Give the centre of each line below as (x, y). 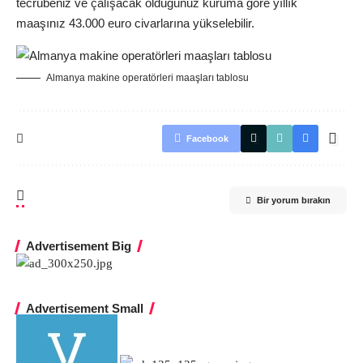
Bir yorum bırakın (294, 200)
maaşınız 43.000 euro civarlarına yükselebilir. (135, 23)
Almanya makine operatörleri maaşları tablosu (147, 78)
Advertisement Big (79, 246)
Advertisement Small (85, 308)
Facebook (207, 139)
